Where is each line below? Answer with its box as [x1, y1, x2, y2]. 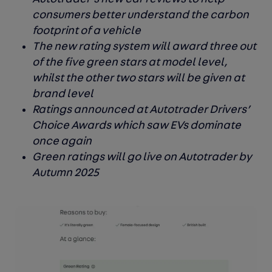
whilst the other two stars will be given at [32, 73, 245, 85]
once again [32, 136, 92, 148]
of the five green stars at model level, [32, 57, 228, 69]
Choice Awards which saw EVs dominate [32, 120, 242, 132]
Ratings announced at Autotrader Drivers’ [32, 104, 251, 117]
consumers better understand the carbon [32, 10, 250, 22]
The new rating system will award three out [32, 41, 257, 53]
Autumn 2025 [32, 168, 100, 180]
